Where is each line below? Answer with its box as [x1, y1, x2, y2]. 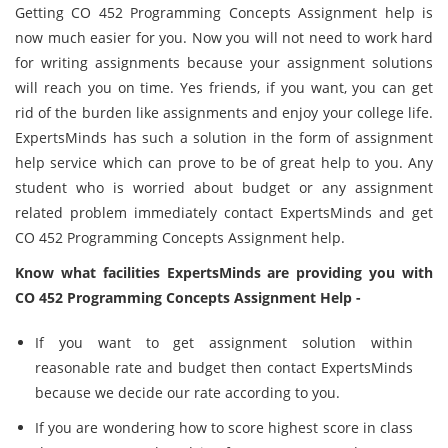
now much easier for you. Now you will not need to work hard [15, 28, 433, 47]
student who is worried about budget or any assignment [15, 178, 433, 197]
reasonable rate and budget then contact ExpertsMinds [35, 358, 413, 377]
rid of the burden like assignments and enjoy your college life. [15, 103, 433, 122]
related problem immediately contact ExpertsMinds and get [15, 203, 433, 222]
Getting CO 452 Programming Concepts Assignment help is [15, 3, 433, 22]
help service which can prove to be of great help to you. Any [15, 153, 433, 172]
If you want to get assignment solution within [35, 333, 413, 352]
